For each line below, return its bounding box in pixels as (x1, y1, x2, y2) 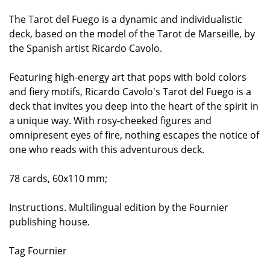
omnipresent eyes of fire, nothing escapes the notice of (9, 128, 259, 142)
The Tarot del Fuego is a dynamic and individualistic (9, 13, 242, 26)
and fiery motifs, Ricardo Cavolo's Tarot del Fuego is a (9, 85, 251, 98)
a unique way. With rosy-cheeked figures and (9, 114, 212, 127)
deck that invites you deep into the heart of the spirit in (9, 99, 259, 113)
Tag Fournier (9, 244, 69, 257)
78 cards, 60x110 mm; (9, 172, 110, 185)
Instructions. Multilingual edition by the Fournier (9, 201, 228, 214)
